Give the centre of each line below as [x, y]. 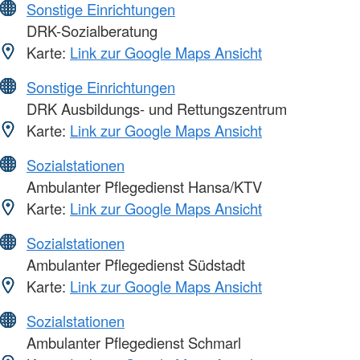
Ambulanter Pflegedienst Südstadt [134, 264]
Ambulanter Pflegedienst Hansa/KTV [142, 186]
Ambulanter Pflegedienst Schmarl [132, 342]
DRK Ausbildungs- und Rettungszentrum [155, 108]
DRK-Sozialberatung [90, 30]
